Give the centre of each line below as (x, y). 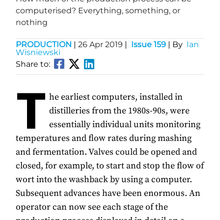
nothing (32, 23)
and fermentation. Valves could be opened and (106, 152)
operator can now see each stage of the (92, 207)
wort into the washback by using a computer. (104, 180)
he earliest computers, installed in (116, 97)
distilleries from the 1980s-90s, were (119, 111)
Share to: (33, 64)
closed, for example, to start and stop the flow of (110, 166)
